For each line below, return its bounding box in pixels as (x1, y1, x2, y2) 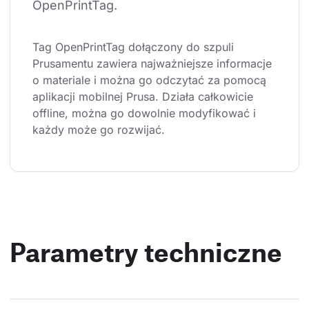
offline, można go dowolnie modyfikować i (32, 106, 259, 121)
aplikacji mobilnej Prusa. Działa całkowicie (32, 90, 257, 104)
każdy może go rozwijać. (32, 123, 165, 137)
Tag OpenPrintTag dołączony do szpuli (32, 40, 237, 54)
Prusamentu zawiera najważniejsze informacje (32, 57, 275, 71)
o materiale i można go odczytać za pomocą (32, 73, 270, 88)
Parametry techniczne (10, 236, 282, 268)
